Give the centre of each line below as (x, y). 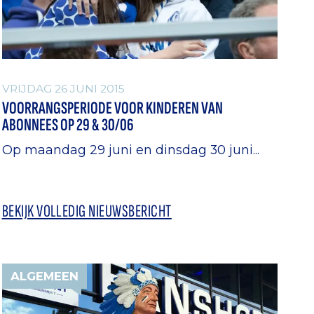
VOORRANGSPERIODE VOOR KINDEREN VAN (112, 109)
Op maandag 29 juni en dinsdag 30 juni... (130, 150)
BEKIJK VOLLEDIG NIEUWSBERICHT (87, 211)
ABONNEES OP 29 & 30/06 (68, 125)
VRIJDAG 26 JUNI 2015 (63, 89)
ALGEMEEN (44, 276)
